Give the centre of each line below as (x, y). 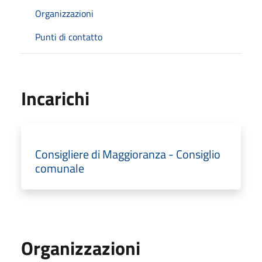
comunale (60, 168)
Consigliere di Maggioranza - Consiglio (128, 154)
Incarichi (55, 98)
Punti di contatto (69, 37)
